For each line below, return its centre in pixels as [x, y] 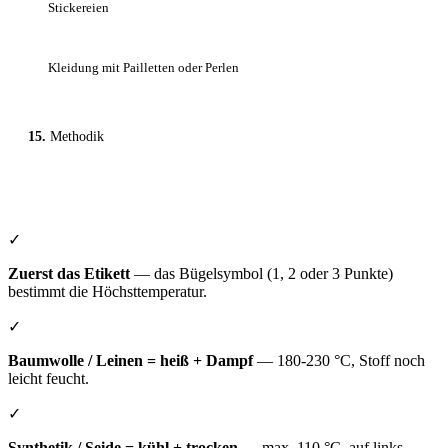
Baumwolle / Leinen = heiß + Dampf [130, 361]
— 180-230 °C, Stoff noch [339, 361]
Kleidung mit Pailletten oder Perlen [143, 68]
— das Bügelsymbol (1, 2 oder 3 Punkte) [261, 274]
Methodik [77, 137]
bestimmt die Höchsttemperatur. [107, 292]
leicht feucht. [48, 379]
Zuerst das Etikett [69, 274]
